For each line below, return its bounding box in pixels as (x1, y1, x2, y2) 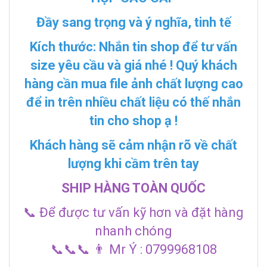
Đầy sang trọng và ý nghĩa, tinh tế (36, 14, 231, 30)
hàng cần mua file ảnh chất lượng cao (24, 76, 243, 91)
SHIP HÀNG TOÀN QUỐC (61, 180, 206, 195)
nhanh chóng (95, 223, 172, 238)
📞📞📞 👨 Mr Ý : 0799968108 (50, 241, 217, 257)
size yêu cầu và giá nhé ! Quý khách (30, 57, 237, 73)
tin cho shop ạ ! (89, 113, 178, 128)
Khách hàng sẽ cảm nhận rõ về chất (30, 137, 237, 153)
